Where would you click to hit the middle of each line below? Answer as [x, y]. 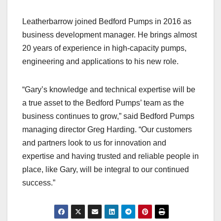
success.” [39, 183]
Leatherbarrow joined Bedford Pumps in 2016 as [107, 22]
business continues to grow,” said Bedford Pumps [108, 116]
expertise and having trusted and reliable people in [110, 156]
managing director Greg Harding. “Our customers [107, 130]
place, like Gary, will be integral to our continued [106, 170]
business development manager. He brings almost [110, 35]
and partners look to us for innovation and [94, 143]
